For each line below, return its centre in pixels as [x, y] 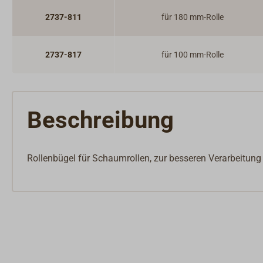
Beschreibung [100, 120]
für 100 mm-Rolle [192, 55]
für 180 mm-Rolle [192, 17]
